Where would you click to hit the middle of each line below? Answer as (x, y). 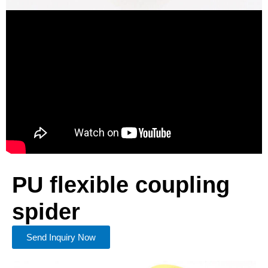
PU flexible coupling (121, 185)
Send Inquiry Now (61, 237)
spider (46, 212)
